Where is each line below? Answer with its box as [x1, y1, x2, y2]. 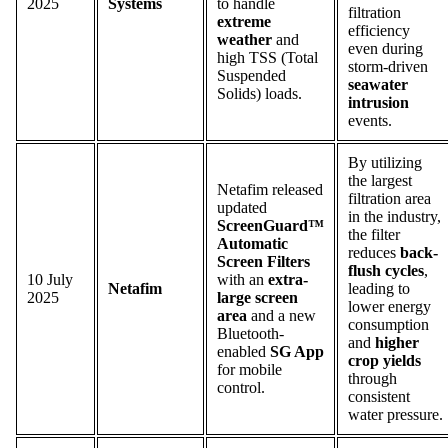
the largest [348, 171, 412, 189]
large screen [217, 288, 298, 306]
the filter [348, 225, 400, 243]
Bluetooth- [217, 324, 284, 342]
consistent [348, 387, 410, 405]
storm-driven [348, 57, 428, 75]
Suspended [217, 66, 286, 84]
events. [348, 111, 392, 129]
